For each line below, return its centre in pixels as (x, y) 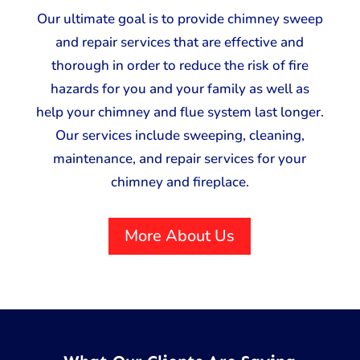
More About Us (180, 235)
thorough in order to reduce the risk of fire (180, 65)
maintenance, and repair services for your (180, 158)
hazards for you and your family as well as (180, 88)
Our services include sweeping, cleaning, (180, 135)
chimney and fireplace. (180, 182)
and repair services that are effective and (180, 42)
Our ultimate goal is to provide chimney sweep (180, 18)
